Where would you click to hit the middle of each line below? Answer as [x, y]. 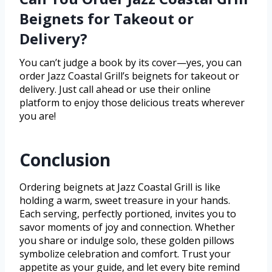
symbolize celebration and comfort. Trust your [125, 254]
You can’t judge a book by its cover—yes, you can [131, 63]
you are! [38, 116]
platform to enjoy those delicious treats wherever [132, 103]
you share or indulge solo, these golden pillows [127, 241]
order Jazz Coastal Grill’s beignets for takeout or [129, 76]
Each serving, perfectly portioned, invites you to [128, 214]
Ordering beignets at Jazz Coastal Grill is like [120, 187]
